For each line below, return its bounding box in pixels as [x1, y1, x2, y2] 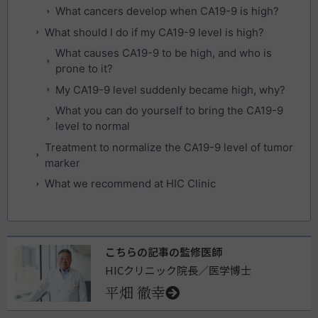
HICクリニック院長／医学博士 [105, 262, 252, 278]
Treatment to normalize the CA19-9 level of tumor [45, 140, 293, 154]
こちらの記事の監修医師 [105, 243, 223, 259]
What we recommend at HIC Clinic [45, 177, 216, 191]
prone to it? [55, 62, 113, 76]
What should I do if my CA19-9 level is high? [45, 25, 264, 39]
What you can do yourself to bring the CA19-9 [55, 104, 283, 118]
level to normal [55, 119, 130, 133]
